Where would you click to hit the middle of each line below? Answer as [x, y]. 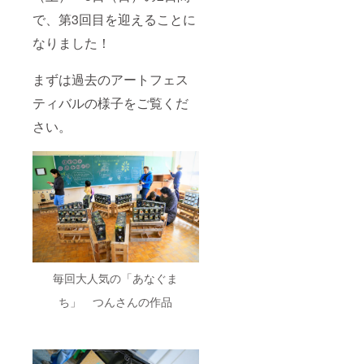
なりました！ [71, 43]
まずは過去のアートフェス [110, 79]
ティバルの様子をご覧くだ [110, 103]
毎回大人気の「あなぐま [116, 277]
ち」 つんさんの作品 [116, 301]
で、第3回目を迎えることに [114, 19]
